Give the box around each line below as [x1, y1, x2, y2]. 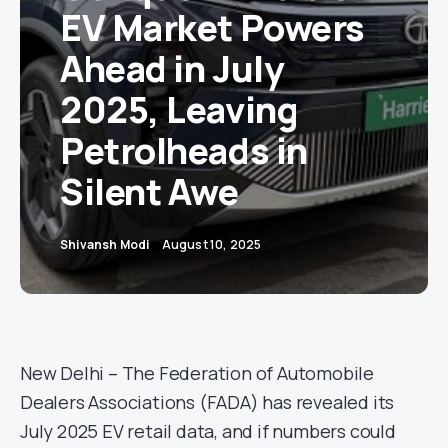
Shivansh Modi [60, 236, 150, 254]
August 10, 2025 [161, 236, 262, 254]
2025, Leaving [60, 85, 299, 135]
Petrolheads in [60, 126, 308, 176]
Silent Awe [60, 167, 239, 217]
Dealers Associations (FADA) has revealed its [20, 390, 395, 415]
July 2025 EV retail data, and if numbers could [20, 419, 396, 444]
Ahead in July [60, 44, 285, 94]
